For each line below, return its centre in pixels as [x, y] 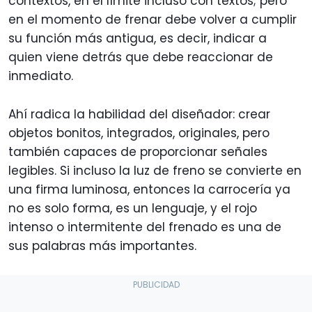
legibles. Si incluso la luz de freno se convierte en [155, 170]
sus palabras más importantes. [102, 245]
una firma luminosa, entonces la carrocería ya [149, 189]
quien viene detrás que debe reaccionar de [141, 57]
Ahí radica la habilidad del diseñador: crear [139, 114]
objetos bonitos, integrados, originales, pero [139, 133]
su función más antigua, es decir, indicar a [138, 38]
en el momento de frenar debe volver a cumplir [153, 19]
